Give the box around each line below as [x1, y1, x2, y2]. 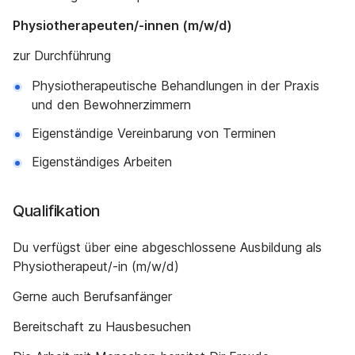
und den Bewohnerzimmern [32, 97, 191, 113]
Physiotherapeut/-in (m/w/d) [13, 258, 179, 274]
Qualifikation [13, 201, 101, 220]
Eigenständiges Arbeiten [32, 154, 172, 170]
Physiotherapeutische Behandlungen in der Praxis [32, 78, 319, 94]
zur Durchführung [13, 48, 111, 63]
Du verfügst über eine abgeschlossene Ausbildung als [13, 239, 322, 255]
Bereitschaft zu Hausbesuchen [13, 319, 191, 334]
